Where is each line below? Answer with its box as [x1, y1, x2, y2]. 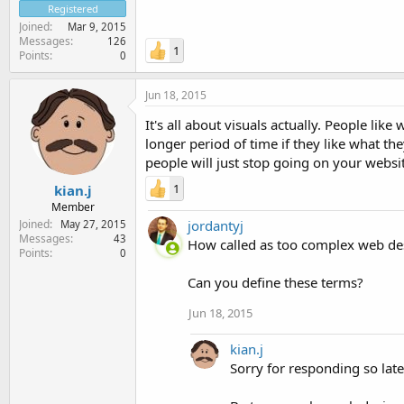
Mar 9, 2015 [68, 19, 126, 33]
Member [50, 199, 95, 215]
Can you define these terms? [188, 272, 363, 291]
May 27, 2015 [60, 217, 126, 231]
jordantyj [188, 216, 243, 234]
